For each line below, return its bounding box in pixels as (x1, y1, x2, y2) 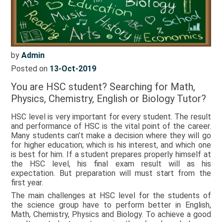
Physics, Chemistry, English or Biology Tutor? (11, 92, 207, 105)
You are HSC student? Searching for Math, (11, 80, 196, 93)
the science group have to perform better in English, (11, 200, 211, 210)
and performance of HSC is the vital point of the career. (11, 121, 211, 131)
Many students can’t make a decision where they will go (11, 130, 211, 140)
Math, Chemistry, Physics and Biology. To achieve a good (11, 209, 211, 219)
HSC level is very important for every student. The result (11, 111, 211, 121)
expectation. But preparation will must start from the (11, 168, 211, 178)
